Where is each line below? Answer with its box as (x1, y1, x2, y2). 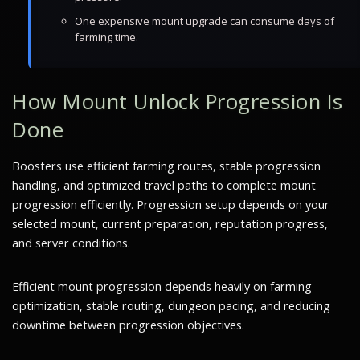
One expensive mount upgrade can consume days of (75, 14, 334, 28)
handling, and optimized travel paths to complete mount (12, 178, 316, 193)
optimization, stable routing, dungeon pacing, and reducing (12, 298, 330, 313)
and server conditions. (12, 235, 130, 251)
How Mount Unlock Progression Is (12, 88, 343, 116)
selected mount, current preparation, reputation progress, (12, 216, 328, 231)
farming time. (75, 30, 138, 44)
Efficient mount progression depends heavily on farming (12, 279, 312, 294)
